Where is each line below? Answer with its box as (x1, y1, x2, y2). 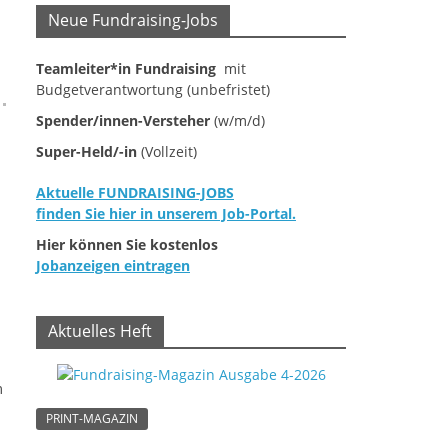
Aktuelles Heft (48, 320, 152, 343)
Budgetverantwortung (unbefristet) (36, 80, 270, 100)
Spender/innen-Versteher (36, 111, 210, 131)
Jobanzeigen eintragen (36, 256, 190, 276)
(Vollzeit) (137, 142, 197, 162)
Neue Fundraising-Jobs (48, 9, 218, 32)
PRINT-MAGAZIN (46, 410, 138, 428)
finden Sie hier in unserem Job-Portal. (36, 204, 296, 224)
